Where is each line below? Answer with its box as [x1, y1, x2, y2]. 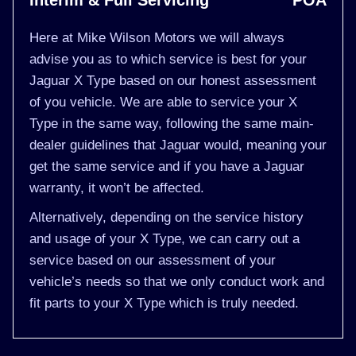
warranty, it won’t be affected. [29, 180, 204, 195]
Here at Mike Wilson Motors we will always [29, 30, 284, 45]
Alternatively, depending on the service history [29, 210, 304, 225]
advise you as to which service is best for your [29, 52, 307, 67]
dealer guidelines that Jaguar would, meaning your [29, 137, 327, 153]
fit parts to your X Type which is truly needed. [29, 296, 299, 311]
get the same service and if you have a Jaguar [29, 159, 304, 174]
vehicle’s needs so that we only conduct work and [29, 274, 324, 289]
